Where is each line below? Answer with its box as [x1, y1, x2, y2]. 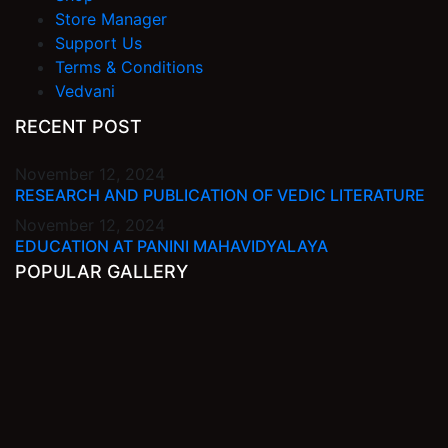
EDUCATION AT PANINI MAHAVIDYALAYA [15, 236, 328, 257]
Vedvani [55, 81, 115, 102]
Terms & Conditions [55, 57, 203, 78]
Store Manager [55, 9, 167, 30]
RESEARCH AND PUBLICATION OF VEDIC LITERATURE [15, 185, 425, 206]
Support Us [55, 33, 142, 54]
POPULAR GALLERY [15, 261, 188, 283]
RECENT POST [15, 116, 142, 138]
